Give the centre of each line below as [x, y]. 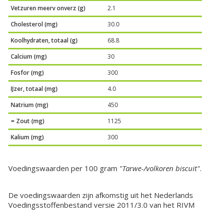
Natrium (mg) [30, 105]
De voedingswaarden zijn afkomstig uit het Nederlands [101, 195]
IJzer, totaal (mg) [34, 89]
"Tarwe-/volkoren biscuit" [160, 168]
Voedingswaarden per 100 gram [64, 168]
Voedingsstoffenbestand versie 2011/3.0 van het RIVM [102, 205]
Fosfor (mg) [28, 73]
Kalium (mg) [28, 137]
